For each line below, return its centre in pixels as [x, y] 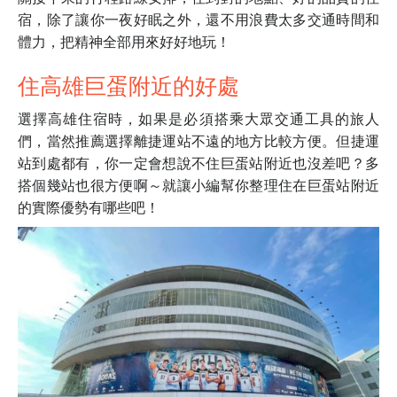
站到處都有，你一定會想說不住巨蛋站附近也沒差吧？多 [198, 163]
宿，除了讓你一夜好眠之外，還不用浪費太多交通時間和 [198, 19]
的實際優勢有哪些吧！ [89, 207]
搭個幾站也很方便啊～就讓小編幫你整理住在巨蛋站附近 [198, 185]
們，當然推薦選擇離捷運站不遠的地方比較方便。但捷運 [198, 141]
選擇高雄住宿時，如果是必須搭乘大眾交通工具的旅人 [198, 119]
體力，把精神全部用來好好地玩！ [124, 42]
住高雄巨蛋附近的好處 [128, 85]
